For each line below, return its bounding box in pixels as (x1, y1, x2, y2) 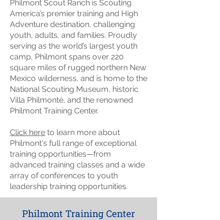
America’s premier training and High (10, 9, 138, 18)
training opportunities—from (10, 149, 111, 159)
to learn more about (45, 128, 120, 137)
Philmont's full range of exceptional (10, 138, 137, 148)
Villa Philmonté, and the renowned (10, 95, 133, 105)
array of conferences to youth (10, 171, 118, 180)
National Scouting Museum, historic (10, 84, 138, 94)
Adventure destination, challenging (10, 20, 135, 29)
